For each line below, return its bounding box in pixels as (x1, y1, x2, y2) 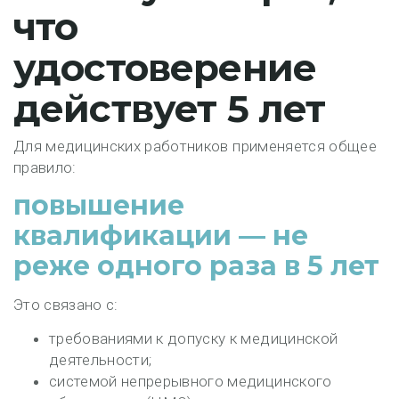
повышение (13, 189, 184, 222)
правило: (13, 159, 77, 176)
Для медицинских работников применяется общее (13, 137, 377, 155)
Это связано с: (13, 296, 118, 313)
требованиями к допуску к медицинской (49, 330, 338, 347)
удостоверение (13, 45, 317, 91)
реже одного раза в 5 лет (13, 249, 379, 282)
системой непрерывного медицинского (49, 372, 332, 390)
